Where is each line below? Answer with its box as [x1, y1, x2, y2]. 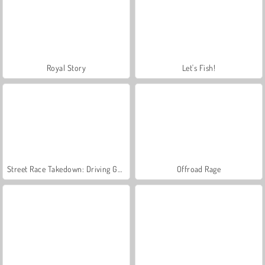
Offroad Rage [176, 163, 221, 174]
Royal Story [46, 62, 86, 73]
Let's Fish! [182, 62, 216, 73]
